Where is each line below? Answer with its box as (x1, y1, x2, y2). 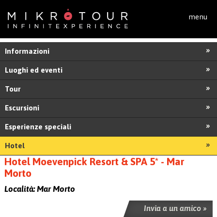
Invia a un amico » (144, 203, 207, 213)
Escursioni (5, 103, 40, 112)
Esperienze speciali (5, 122, 72, 131)
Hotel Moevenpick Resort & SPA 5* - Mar (4, 155, 184, 167)
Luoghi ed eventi (5, 65, 63, 74)
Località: (4, 184, 37, 194)
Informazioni (5, 46, 50, 55)
